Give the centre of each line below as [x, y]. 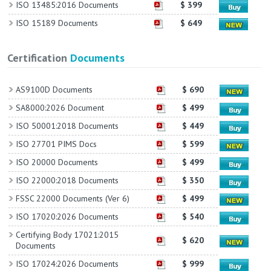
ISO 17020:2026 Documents [67, 217]
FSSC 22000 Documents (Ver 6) [72, 199]
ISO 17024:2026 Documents [67, 264]
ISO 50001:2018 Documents [67, 126]
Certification [38, 58]
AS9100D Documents [54, 90]
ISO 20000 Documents [57, 162]
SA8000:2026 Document [60, 108]
